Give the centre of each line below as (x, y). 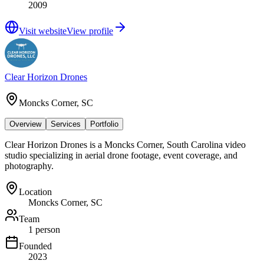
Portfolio (104, 124)
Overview (25, 124)
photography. (29, 166)
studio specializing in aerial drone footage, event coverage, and (121, 155)
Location (35, 192)
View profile (90, 31)
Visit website (43, 31)
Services (66, 124)
